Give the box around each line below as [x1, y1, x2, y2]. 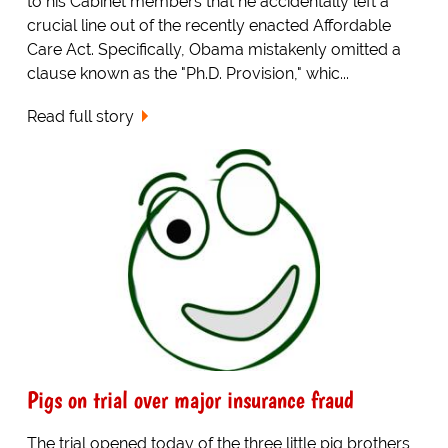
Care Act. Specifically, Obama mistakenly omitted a [26, 40, 401, 60]
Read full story [26, 107, 134, 127]
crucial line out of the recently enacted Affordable [26, 16, 391, 36]
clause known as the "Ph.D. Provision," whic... [26, 64, 349, 84]
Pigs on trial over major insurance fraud [26, 384, 354, 414]
